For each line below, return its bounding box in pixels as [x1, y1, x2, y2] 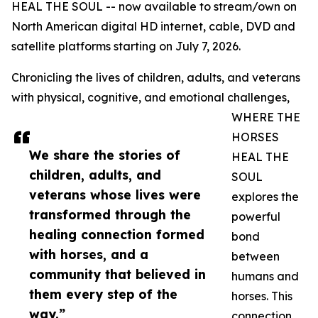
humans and [231, 269, 299, 284]
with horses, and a [29, 246, 148, 263]
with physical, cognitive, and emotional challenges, [11, 90, 290, 105]
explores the [231, 190, 299, 204]
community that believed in [29, 266, 206, 283]
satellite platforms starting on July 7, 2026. [11, 39, 241, 54]
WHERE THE [231, 110, 300, 125]
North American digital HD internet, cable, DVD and [11, 19, 295, 34]
